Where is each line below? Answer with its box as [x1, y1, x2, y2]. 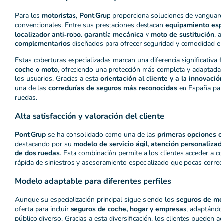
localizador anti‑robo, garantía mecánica [15, 30, 144, 39]
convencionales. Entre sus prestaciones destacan [15, 20, 165, 30]
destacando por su [15, 139, 74, 148]
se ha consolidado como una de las [46, 129, 157, 139]
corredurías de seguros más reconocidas [48, 83, 177, 93]
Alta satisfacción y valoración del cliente [15, 110, 164, 122]
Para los [15, 11, 42, 21]
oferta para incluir [15, 204, 71, 214]
